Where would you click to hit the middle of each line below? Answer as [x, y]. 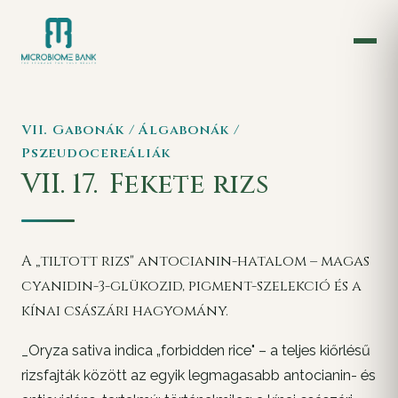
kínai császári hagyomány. [125, 310]
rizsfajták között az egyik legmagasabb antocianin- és [199, 376]
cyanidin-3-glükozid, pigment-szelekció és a [191, 286]
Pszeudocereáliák [96, 153]
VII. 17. [60, 184]
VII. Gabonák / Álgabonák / [131, 130]
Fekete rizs [185, 184]
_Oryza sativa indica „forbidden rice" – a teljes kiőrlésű [196, 351]
